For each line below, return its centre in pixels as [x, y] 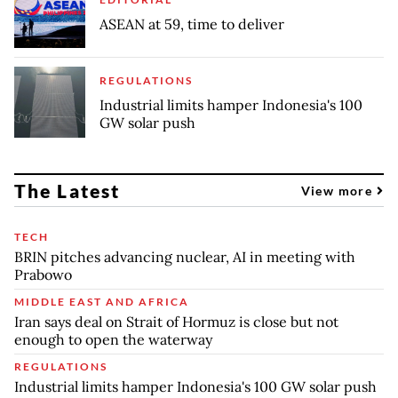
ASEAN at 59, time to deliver [192, 24]
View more [338, 190]
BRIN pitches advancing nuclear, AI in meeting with [185, 256]
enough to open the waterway [113, 339]
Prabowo [43, 274]
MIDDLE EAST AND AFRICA [102, 301]
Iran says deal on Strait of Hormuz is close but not [176, 321]
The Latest [67, 190]
